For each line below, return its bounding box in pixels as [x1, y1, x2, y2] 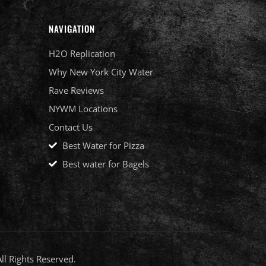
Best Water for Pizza [62, 139, 144, 151]
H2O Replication [49, 47, 115, 59]
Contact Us [49, 121, 93, 133]
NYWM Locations [49, 102, 118, 115]
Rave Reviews [49, 84, 104, 96]
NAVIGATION [49, 21, 95, 35]
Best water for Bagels [62, 157, 149, 170]
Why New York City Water [49, 65, 153, 78]
